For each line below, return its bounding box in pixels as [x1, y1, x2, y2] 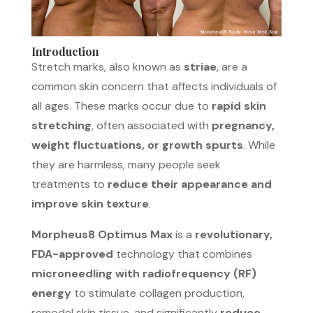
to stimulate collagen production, [71, 285, 245, 300]
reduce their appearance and [107, 176, 272, 191]
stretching [31, 117, 92, 133]
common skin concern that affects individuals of [31, 78, 277, 94]
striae [183, 59, 217, 74]
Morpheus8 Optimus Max [31, 226, 173, 242]
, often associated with [91, 117, 212, 133]
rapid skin [211, 98, 266, 113]
